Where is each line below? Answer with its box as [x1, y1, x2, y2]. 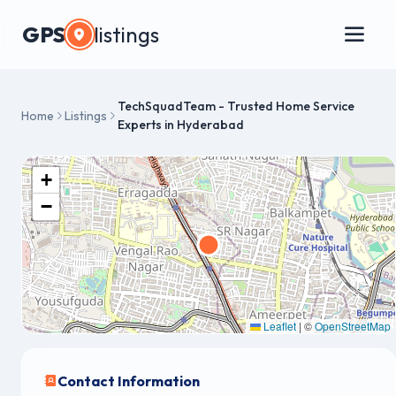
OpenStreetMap [315, 318, 391, 333]
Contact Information [57, 372, 200, 390]
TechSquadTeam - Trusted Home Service [118, 98, 354, 114]
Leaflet [261, 318, 296, 333]
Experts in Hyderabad [118, 117, 244, 133]
